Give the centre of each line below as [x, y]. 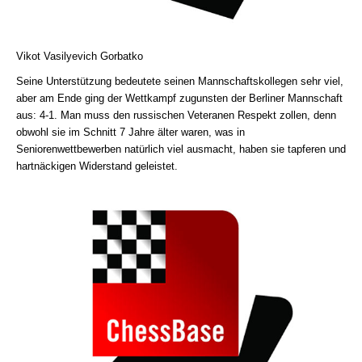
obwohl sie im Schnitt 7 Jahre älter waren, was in [130, 132]
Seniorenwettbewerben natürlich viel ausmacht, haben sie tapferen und [181, 149]
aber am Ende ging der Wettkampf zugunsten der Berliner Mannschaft [179, 98]
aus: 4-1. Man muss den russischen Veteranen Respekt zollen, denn [176, 115]
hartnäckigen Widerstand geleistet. [97, 166]
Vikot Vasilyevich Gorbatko [80, 56]
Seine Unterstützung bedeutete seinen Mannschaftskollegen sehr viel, [180, 81]
